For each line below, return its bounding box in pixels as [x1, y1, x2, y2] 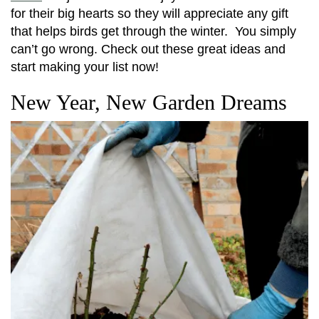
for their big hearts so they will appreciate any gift [11, 6, 288, 21]
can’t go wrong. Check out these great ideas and [11, 42, 286, 57]
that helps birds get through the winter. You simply [11, 24, 296, 39]
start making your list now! [11, 60, 159, 75]
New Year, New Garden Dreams [11, 90, 287, 115]
